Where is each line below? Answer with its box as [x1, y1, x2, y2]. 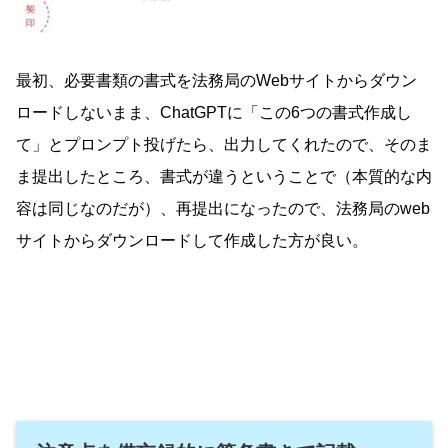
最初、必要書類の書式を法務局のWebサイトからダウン [16, 71, 417, 89]
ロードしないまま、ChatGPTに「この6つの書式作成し [16, 103, 412, 121]
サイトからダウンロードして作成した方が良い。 [16, 231, 368, 249]
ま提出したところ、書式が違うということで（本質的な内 [16, 167, 432, 185]
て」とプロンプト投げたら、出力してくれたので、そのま [16, 135, 432, 153]
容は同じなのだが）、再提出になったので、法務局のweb [16, 199, 430, 217]
